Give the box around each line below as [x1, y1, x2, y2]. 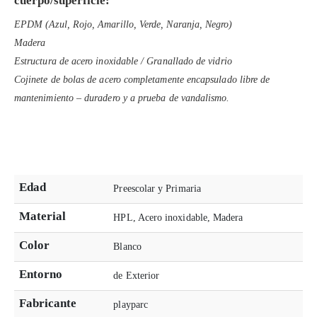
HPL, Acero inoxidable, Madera [113, 212, 243, 223]
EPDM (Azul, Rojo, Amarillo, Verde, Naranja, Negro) [14, 18, 233, 30]
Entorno [19, 267, 63, 281]
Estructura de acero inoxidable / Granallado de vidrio [14, 55, 232, 67]
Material [19, 209, 67, 223]
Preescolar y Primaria [113, 183, 201, 194]
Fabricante [19, 296, 77, 310]
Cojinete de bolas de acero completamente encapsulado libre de [14, 74, 270, 85]
